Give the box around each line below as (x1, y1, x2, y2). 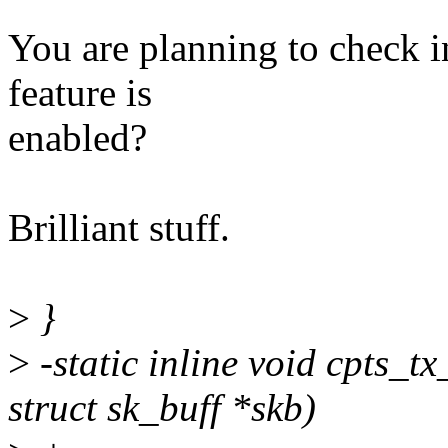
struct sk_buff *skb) (8, 386, 316, 430)
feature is (8, 71, 152, 115)
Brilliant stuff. (8, 206, 230, 250)
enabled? (8, 116, 147, 160)
